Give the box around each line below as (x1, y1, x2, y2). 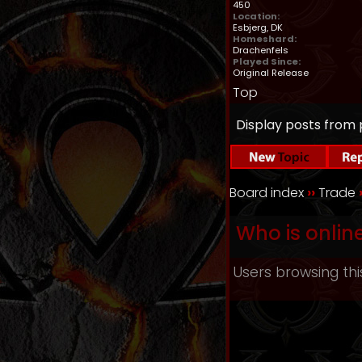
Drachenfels (233, 44, 288, 57)
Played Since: (233, 55, 301, 68)
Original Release (233, 66, 309, 79)
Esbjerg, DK (233, 21, 283, 34)
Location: (233, 10, 280, 23)
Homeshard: (233, 32, 297, 45)
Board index (229, 183, 304, 202)
